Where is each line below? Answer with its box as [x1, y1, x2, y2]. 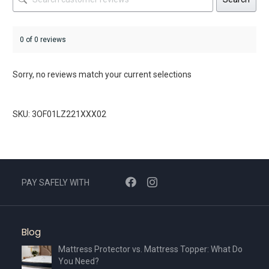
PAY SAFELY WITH [22, 177, 89, 187]
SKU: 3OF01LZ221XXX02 [13, 109, 106, 119]
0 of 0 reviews [20, 35, 66, 44]
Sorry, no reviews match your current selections [13, 70, 192, 80]
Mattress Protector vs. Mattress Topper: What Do [58, 244, 243, 255]
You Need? [58, 256, 99, 267]
